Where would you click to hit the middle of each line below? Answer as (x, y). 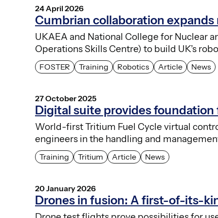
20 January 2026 (65, 189)
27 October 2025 (66, 99)
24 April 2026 (59, 9)
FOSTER (55, 67)
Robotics (133, 67)
